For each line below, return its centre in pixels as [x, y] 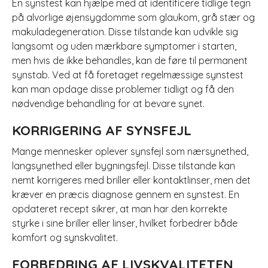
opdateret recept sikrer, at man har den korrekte [119, 209]
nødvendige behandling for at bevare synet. [108, 103]
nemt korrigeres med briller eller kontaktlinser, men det [131, 180]
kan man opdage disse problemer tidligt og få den [123, 89]
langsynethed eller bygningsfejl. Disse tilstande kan [123, 166]
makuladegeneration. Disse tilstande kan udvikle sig [125, 32]
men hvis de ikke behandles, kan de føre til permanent [130, 60]
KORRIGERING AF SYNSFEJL [101, 130]
